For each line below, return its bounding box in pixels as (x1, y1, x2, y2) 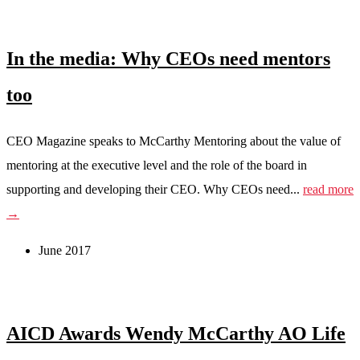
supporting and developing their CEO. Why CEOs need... (6, 182, 303, 197)
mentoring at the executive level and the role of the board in (6, 158, 307, 173)
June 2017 (39, 243, 91, 258)
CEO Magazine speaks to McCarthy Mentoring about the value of (6, 134, 341, 149)
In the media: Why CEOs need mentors (6, 48, 330, 70)
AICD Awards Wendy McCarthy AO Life (6, 323, 346, 345)
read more (303, 182, 354, 197)
